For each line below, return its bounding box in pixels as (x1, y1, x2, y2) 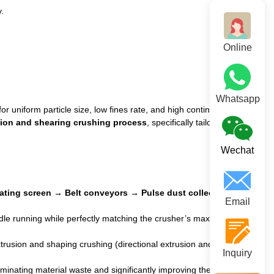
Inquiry (223, 248, 252, 258)
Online (223, 42, 252, 53)
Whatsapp (216, 94, 260, 104)
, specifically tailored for (146, 117, 237, 127)
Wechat (221, 145, 254, 155)
